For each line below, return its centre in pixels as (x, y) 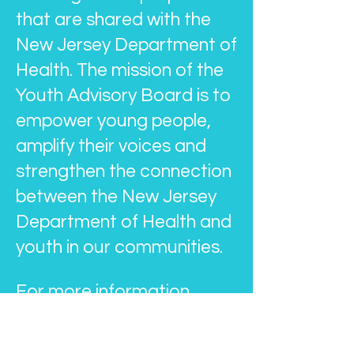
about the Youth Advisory (119, 313)
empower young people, (113, 121)
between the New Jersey (116, 197)
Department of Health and (124, 222)
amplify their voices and (111, 146)
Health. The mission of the (120, 70)
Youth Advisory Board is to (123, 96)
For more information (103, 292)
